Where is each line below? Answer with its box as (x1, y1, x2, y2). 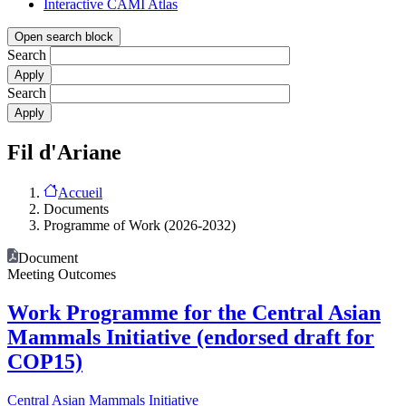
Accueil (58, 184, 102, 200)
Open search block (14, 30, 113, 44)
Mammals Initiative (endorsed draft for (7, 324, 374, 349)
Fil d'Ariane (7, 140, 121, 165)
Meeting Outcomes (7, 266, 116, 282)
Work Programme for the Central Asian (7, 300, 381, 324)
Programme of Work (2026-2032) (43, 217, 236, 233)
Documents (43, 200, 109, 217)
